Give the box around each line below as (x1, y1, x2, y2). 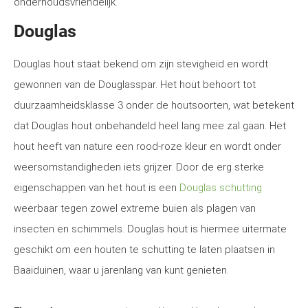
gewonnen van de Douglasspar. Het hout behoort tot (14, 78, 256, 91)
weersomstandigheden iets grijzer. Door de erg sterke (14, 161, 264, 173)
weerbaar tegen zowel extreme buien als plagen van (14, 202, 256, 214)
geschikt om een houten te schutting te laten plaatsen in (14, 243, 275, 256)
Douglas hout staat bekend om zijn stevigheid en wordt (14, 58, 268, 70)
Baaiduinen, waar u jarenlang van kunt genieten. (14, 264, 229, 276)
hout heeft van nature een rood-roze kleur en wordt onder (14, 140, 281, 153)
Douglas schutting (179, 181, 262, 194)
